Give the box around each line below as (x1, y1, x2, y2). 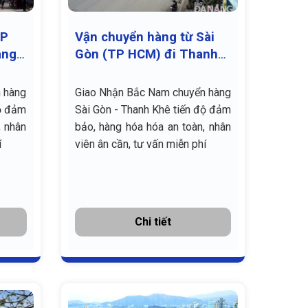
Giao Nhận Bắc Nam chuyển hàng (74, 86, 231, 100)
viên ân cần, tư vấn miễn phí (74, 137, 206, 151)
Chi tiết (134, 215, 171, 229)
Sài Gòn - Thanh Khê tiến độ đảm (74, 103, 231, 117)
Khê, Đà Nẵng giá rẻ (74, 64, 191, 80)
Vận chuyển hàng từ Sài (74, 30, 214, 45)
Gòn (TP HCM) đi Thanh (74, 47, 218, 63)
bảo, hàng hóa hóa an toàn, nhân (74, 120, 231, 134)
